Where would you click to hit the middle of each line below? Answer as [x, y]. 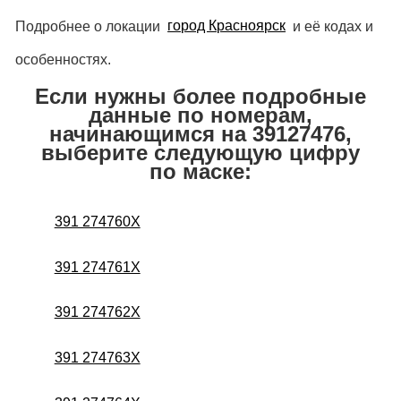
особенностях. [63, 59]
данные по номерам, [200, 115]
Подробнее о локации [89, 26]
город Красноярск [227, 26]
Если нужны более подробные [200, 96]
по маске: [200, 171]
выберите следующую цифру [200, 152]
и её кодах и [332, 26]
